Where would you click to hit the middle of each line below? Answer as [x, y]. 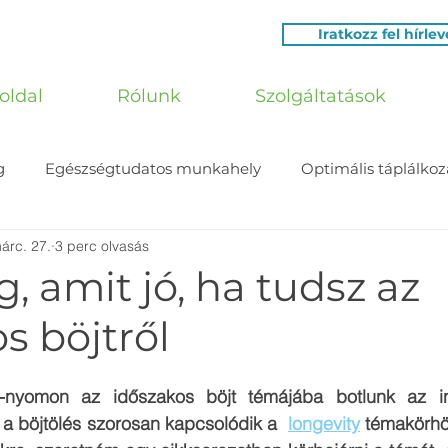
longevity [324, 423]
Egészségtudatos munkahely [153, 168]
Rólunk [149, 96]
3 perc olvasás [102, 245]
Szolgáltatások [320, 96]
